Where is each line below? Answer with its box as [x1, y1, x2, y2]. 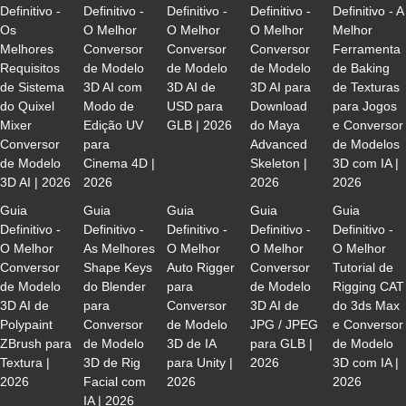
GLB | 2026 [166, 118, 232, 132]
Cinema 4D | [82, 156, 155, 170]
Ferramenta [333, 42, 401, 56]
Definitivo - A [333, 4, 404, 18]
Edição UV [82, 118, 143, 132]
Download [249, 99, 307, 113]
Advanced [249, 137, 307, 151]
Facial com [82, 374, 146, 389]
